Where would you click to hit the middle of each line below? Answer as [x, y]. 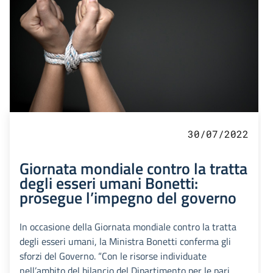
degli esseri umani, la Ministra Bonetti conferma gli [125, 242]
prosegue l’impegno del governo [128, 198]
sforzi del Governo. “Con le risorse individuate [113, 256]
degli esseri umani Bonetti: [109, 183]
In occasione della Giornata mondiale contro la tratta [128, 227]
